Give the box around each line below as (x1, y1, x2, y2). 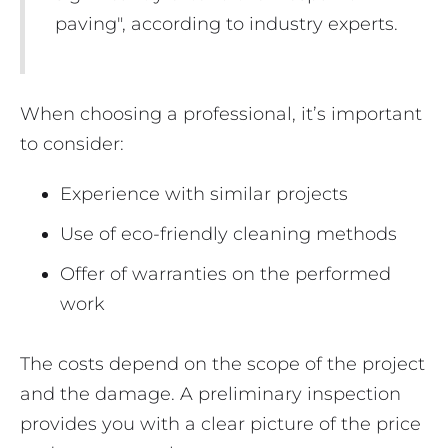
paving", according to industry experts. (55, 13, 398, 36)
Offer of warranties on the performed (60, 263, 391, 286)
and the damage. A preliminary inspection (20, 383, 401, 406)
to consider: (20, 133, 124, 156)
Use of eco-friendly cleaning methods (60, 223, 397, 246)
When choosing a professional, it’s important (20, 103, 422, 126)
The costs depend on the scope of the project (20, 353, 425, 376)
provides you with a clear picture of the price (20, 413, 421, 436)
